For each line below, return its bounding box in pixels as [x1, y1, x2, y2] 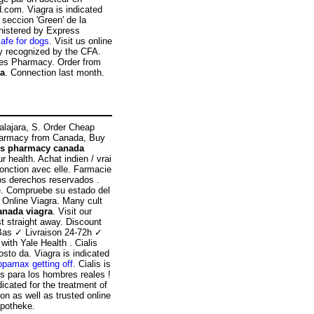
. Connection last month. [5, 67, 104, 78]
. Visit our [53, 205, 92, 217]
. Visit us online [49, 36, 112, 47]
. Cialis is [73, 258, 111, 269]
